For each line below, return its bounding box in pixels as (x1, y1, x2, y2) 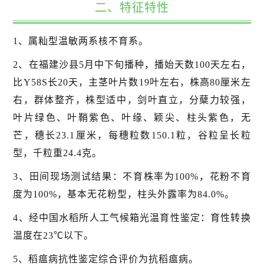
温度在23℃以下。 (13, 230, 94, 241)
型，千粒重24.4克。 (13, 148, 103, 159)
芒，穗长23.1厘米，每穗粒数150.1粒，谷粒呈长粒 (13, 130, 251, 141)
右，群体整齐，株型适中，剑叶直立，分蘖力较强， (13, 95, 251, 105)
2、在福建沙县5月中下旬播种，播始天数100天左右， (13, 60, 251, 70)
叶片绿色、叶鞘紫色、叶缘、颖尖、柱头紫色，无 (13, 113, 251, 123)
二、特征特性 (95, 1, 169, 15)
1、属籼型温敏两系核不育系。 (13, 36, 149, 47)
